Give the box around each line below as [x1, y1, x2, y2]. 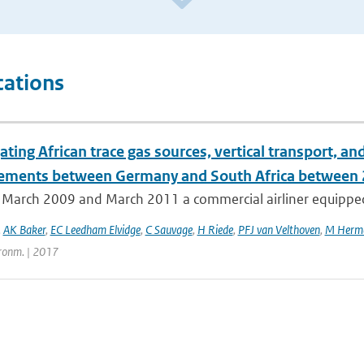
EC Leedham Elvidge [50, 222, 141, 237]
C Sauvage [145, 222, 193, 237]
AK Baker [2, 222, 45, 237]
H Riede [197, 222, 233, 237]
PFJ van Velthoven [237, 222, 320, 237]
